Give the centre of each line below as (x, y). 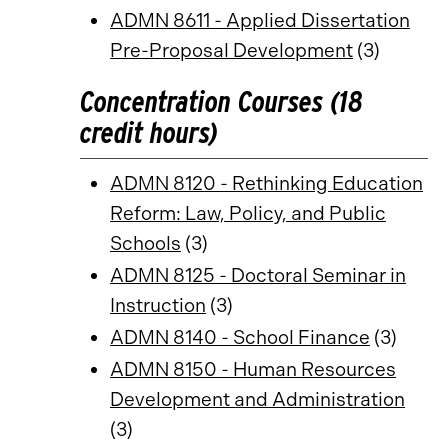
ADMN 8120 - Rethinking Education (266, 183)
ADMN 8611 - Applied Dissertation (260, 20)
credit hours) (149, 132)
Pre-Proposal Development (231, 50)
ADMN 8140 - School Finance (240, 337)
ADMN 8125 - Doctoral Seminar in (258, 275)
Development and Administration (257, 399)
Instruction (158, 305)
